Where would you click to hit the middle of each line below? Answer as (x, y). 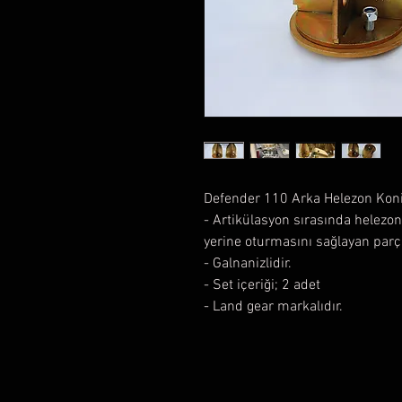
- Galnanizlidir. (248, 264)
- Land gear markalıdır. (273, 307)
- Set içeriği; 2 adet (262, 285)
